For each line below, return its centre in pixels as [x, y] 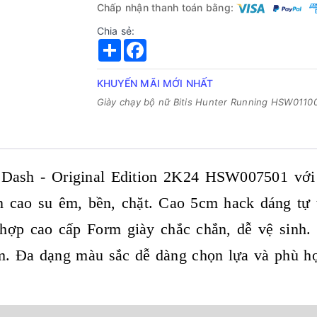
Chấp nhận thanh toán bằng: [167, 8]
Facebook [170, 45]
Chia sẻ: [116, 31]
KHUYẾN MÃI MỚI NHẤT [155, 83]
